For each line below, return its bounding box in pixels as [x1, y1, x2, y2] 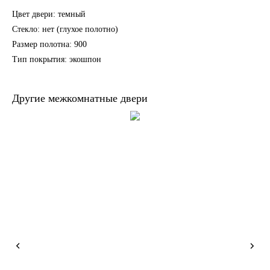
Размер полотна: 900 [12, 39, 87, 49]
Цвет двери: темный [12, 9, 86, 19]
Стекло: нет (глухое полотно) [12, 24, 118, 34]
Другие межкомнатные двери [12, 92, 148, 104]
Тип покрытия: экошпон [12, 54, 101, 64]
